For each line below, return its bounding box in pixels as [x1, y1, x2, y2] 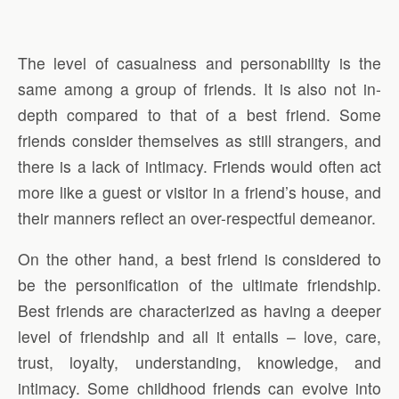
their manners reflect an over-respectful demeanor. [18, 206, 376, 229]
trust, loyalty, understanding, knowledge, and [18, 351, 381, 374]
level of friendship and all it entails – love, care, [18, 325, 381, 348]
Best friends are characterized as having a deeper [18, 299, 381, 322]
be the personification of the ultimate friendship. [18, 273, 381, 297]
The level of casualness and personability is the [18, 51, 381, 74]
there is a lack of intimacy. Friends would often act [18, 154, 381, 177]
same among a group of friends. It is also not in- [18, 77, 381, 100]
